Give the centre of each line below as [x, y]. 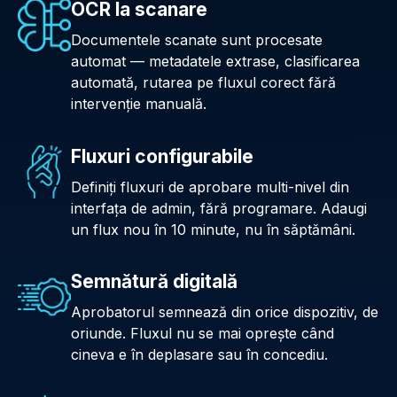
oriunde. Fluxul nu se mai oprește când [202, 333]
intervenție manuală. [139, 104]
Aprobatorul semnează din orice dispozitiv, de [225, 311]
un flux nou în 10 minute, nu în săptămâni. [213, 229]
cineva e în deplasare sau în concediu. [199, 354]
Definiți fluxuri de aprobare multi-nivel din [210, 187]
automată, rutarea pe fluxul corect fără [203, 83]
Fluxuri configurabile [162, 156]
